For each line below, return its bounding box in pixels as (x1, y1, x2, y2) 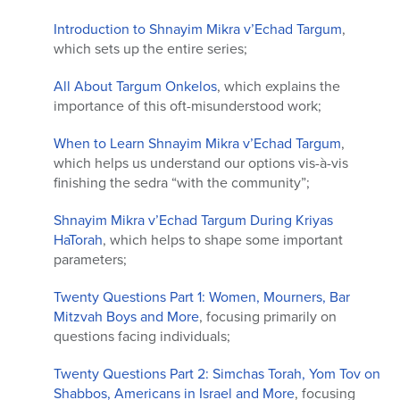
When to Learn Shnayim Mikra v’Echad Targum (54, 133, 341, 154)
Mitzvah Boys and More (54, 306, 199, 328)
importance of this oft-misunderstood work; (54, 96, 321, 117)
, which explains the (217, 76, 340, 97)
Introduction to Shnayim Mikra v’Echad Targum (54, 19, 342, 40)
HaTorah (54, 229, 103, 251)
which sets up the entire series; (54, 38, 247, 60)
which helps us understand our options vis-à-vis (54, 153, 348, 174)
